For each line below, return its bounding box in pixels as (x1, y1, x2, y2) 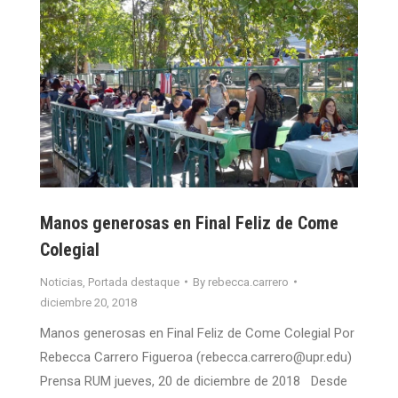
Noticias (40, 275, 83, 289)
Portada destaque (88, 275, 179, 289)
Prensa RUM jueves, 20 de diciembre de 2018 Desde (40, 372, 347, 389)
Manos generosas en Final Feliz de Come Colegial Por (40, 324, 354, 341)
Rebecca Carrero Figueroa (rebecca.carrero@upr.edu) (40, 348, 352, 365)
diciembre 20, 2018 (40, 295, 137, 309)
